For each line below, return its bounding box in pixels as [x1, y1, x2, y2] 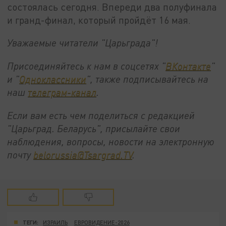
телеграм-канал [28, 86, 97, 98]
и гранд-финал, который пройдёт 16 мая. [7, 14, 191, 26]
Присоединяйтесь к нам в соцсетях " [7, 60, 166, 72]
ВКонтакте [165, 60, 211, 72]
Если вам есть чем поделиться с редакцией [7, 109, 195, 121]
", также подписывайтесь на [86, 73, 209, 85]
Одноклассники [19, 73, 87, 85]
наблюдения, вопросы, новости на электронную [7, 135, 215, 147]
